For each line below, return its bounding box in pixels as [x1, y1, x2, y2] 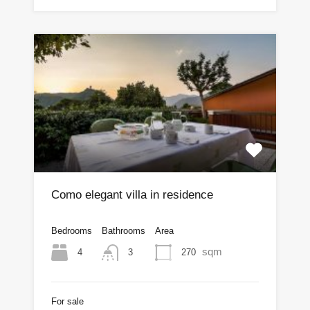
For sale [51, 296, 84, 307]
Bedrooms [51, 225, 92, 236]
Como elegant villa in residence [51, 188, 213, 201]
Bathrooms [102, 225, 145, 236]
